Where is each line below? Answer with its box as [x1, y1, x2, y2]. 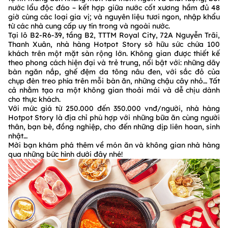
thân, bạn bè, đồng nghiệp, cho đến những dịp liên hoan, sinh [8, 122, 220, 131]
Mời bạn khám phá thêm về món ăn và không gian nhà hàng [8, 140, 220, 150]
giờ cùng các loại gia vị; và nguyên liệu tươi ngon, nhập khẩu [8, 12, 220, 21]
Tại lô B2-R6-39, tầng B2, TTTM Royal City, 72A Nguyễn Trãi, [8, 30, 220, 40]
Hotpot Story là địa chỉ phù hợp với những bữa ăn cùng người [8, 112, 220, 122]
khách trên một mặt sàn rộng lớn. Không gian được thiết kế [8, 48, 220, 58]
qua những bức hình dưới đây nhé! [8, 149, 123, 159]
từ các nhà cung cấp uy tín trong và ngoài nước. [8, 21, 170, 31]
